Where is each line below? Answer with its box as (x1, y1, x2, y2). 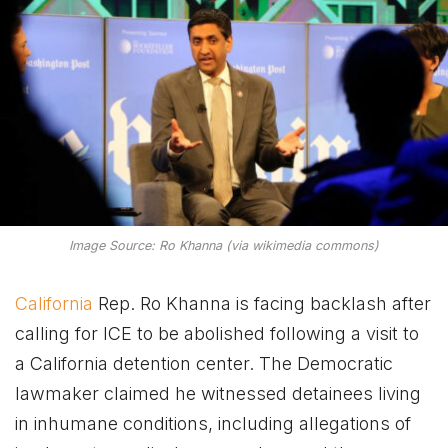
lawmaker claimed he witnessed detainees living (15, 383, 421, 405)
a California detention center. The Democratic (15, 353, 393, 375)
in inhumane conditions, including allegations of (15, 413, 411, 435)
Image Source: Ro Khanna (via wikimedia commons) (69, 238, 379, 254)
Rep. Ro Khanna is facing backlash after (93, 293, 431, 315)
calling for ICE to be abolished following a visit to (15, 323, 419, 345)
